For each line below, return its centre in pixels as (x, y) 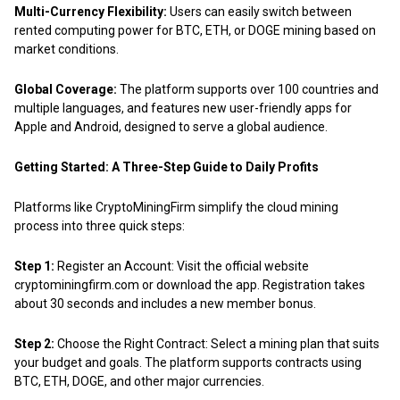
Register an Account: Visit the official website (182, 266)
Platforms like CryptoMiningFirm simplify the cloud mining (176, 207)
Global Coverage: (66, 89)
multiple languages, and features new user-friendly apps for (183, 108)
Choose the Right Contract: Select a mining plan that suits (217, 343)
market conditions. (67, 49)
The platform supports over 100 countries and (248, 89)
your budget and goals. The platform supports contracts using (188, 362)
